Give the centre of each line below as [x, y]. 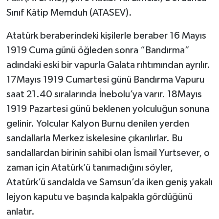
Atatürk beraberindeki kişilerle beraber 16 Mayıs [106, 36]
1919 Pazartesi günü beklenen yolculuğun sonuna [108, 109]
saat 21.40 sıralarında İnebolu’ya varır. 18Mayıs [104, 95]
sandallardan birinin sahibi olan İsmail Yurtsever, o [108, 153]
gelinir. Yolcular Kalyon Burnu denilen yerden [98, 124]
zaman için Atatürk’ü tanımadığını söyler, [89, 168]
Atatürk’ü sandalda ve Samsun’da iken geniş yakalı [109, 183]
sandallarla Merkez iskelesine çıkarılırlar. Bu [94, 139]
